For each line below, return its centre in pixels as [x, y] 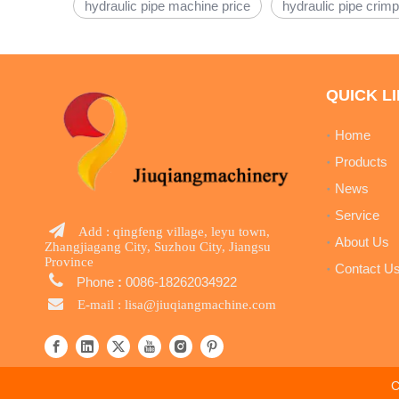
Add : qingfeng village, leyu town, [174, 231]
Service [357, 215]
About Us [362, 242]
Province [69, 261]
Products [361, 162]
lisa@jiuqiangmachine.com [200, 304]
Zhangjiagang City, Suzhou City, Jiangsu [158, 246]
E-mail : [101, 304]
